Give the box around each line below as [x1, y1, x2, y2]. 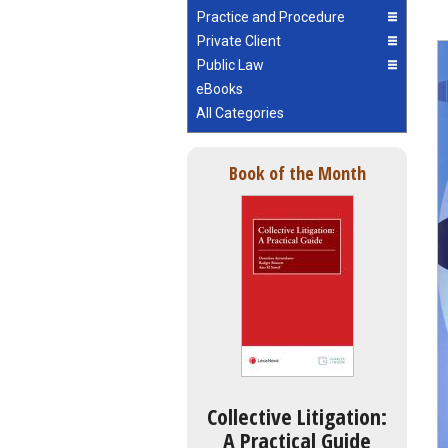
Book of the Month [228, 160, 366, 185]
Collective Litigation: [207, 401, 387, 432]
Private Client [197, 33, 281, 50]
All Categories [196, 105, 284, 122]
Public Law [197, 57, 264, 74]
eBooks [196, 81, 243, 98]
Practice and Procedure [197, 9, 345, 26]
